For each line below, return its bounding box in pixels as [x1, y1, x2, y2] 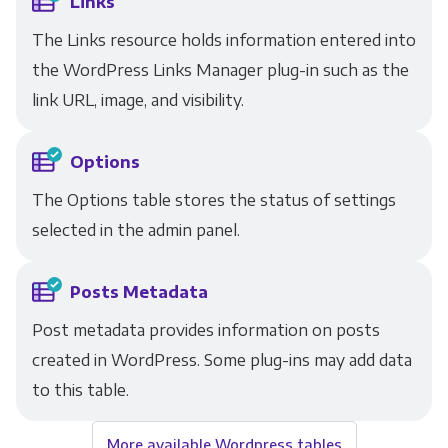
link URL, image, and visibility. [31, 90, 244, 110]
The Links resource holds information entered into [31, 30, 416, 50]
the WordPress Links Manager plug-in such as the [31, 60, 409, 80]
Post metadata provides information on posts [31, 320, 380, 340]
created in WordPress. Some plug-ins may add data [31, 350, 412, 370]
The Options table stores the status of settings [31, 190, 396, 210]
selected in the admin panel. [31, 220, 240, 240]
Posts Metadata [69, 282, 208, 302]
